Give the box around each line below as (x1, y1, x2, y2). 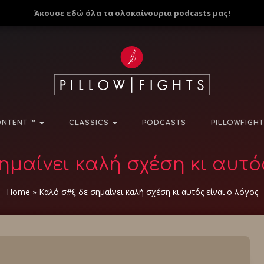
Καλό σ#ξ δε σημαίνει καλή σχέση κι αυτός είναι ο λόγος (38, 186, 258, 197)
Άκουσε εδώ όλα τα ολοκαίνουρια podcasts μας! (34, 8, 230, 18)
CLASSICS (69, 119, 111, 127)
